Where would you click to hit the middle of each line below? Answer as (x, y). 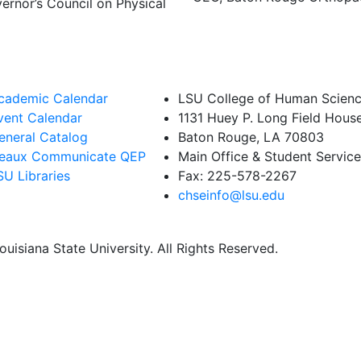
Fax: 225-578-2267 (237, 176)
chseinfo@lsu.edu (231, 195)
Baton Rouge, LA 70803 (251, 137)
